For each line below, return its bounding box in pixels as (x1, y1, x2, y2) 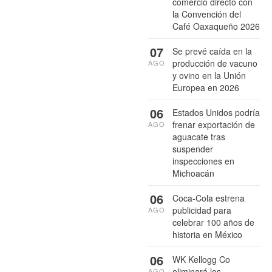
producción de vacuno (172, 56, 257, 69)
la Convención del (172, 7, 241, 20)
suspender (172, 142, 213, 155)
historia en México (172, 228, 242, 240)
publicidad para (172, 203, 231, 216)
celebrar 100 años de (172, 216, 254, 228)
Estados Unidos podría (172, 106, 260, 118)
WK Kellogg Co (172, 253, 230, 265)
